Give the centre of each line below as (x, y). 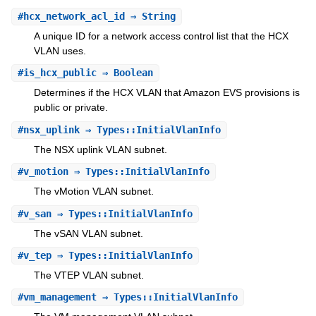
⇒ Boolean (124, 73)
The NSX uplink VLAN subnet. (100, 149)
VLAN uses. (60, 50)
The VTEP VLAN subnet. (89, 275)
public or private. (71, 108)
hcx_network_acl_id (74, 16)
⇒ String (150, 16)
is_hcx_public (60, 73)
